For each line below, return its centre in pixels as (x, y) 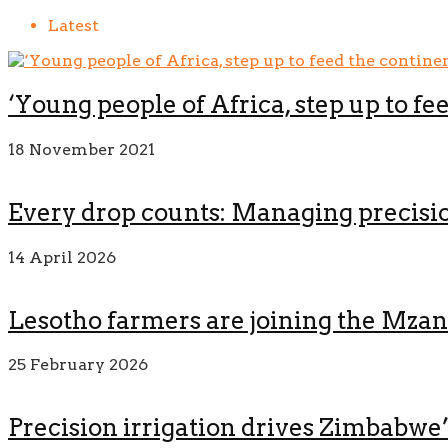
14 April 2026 (62, 257)
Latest (73, 25)
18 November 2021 (81, 149)
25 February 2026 (78, 365)
